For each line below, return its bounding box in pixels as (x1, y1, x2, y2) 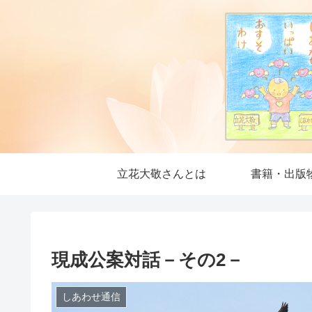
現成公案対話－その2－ (52, 249, 244, 270)
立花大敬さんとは (117, 168, 206, 180)
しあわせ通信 (61, 290, 120, 302)
